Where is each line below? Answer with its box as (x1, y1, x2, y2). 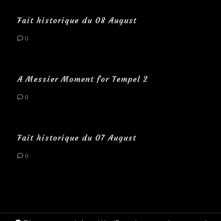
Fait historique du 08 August (17, 15, 137, 25)
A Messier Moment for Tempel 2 (17, 74, 148, 84)
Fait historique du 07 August (17, 132, 136, 143)
